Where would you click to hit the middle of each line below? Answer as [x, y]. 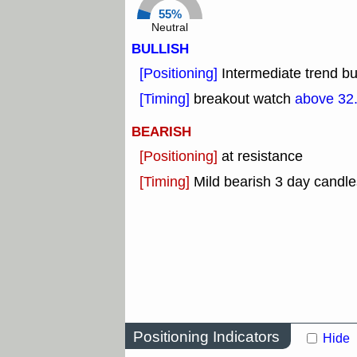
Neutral [170, 28]
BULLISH [160, 49]
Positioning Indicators [206, 336]
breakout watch [244, 99]
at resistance [262, 157]
